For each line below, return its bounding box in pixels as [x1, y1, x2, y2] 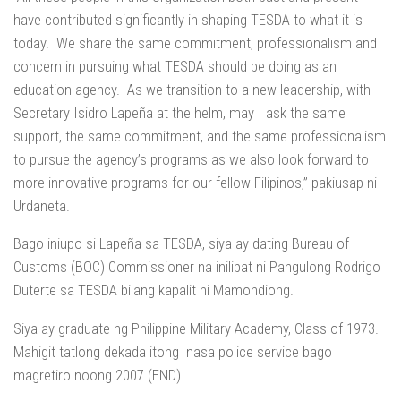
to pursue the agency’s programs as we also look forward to [13, 149, 369, 168]
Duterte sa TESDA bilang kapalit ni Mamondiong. [13, 281, 294, 300]
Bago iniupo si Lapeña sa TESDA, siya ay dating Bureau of [13, 235, 349, 253]
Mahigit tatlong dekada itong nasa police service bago [13, 343, 332, 362]
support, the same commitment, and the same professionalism [13, 126, 386, 145]
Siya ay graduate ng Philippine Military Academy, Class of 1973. [13, 320, 379, 338]
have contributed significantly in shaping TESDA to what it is [13, 10, 363, 29]
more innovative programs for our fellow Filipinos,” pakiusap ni [13, 173, 377, 192]
